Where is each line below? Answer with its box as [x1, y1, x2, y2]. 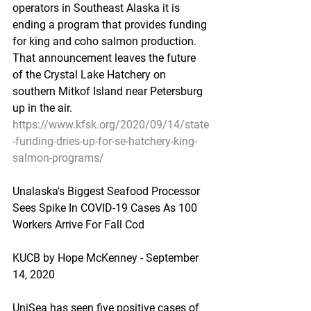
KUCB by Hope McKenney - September [12, 251, 201, 264]
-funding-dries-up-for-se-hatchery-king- [12, 135, 197, 148]
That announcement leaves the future [12, 51, 199, 65]
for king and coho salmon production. [12, 35, 199, 48]
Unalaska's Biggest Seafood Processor [12, 185, 203, 198]
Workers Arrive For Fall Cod [12, 218, 144, 231]
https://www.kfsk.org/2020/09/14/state [12, 118, 209, 131]
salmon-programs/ [12, 151, 104, 165]
